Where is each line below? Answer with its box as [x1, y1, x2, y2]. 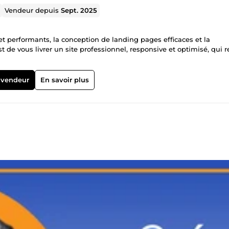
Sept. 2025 [61, 6, 98, 14]
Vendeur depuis [5, 6, 61, 14]
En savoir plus [40, 75, 89, 84]
